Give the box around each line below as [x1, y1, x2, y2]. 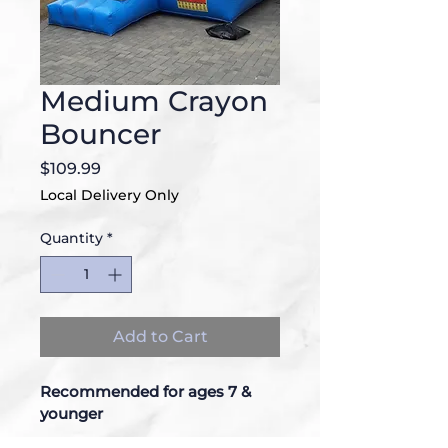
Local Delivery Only [40, 186, 179, 204]
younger [40, 404, 103, 423]
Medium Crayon [40, 84, 268, 118]
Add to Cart [112, 327, 208, 346]
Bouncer [40, 117, 161, 151]
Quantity [40, 229, 103, 247]
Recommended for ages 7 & [40, 382, 255, 401]
